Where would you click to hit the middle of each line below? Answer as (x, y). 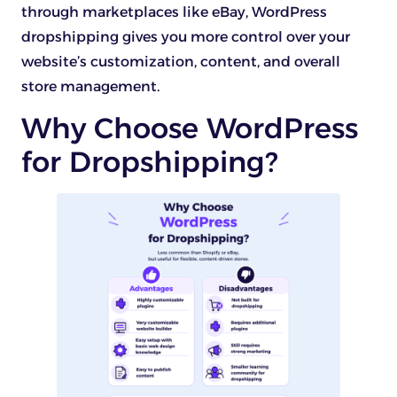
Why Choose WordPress (190, 128)
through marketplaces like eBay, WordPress (174, 12)
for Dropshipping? (149, 162)
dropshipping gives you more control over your (186, 36)
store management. (90, 86)
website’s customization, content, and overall (181, 61)
